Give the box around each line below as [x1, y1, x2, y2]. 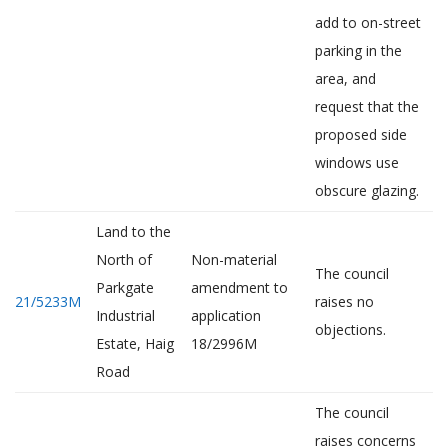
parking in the [315, 41, 402, 60]
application [191, 306, 261, 325]
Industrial [96, 306, 155, 325]
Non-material [191, 250, 277, 269]
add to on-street [315, 13, 421, 32]
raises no [315, 292, 374, 311]
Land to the [96, 222, 171, 241]
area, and [315, 69, 376, 88]
